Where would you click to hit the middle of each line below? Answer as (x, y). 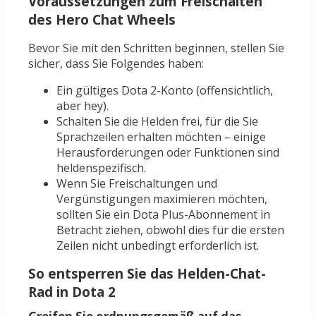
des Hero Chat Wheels (102, 20)
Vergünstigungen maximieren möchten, (162, 199)
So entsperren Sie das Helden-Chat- (147, 274)
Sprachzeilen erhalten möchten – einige (161, 137)
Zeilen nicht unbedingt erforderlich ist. (158, 246)
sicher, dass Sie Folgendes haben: (116, 64)
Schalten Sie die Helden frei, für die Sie (157, 122)
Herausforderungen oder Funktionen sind (168, 153)
